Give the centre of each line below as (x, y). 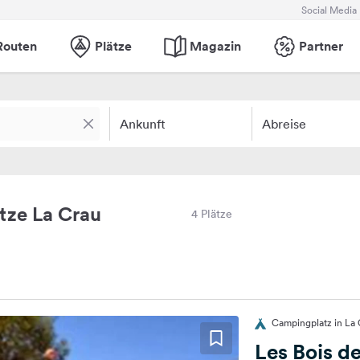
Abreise (284, 124)
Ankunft (143, 124)
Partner (321, 46)
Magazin (215, 46)
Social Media (329, 10)
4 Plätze (212, 214)
